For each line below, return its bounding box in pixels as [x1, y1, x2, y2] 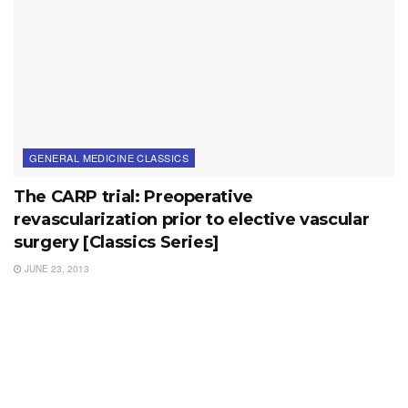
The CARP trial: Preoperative [14, 187, 253, 208]
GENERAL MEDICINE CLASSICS [29, 150, 189, 166]
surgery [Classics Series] [14, 232, 219, 253]
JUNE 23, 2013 [22, 262, 89, 276]
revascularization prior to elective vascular [14, 209, 370, 230]
